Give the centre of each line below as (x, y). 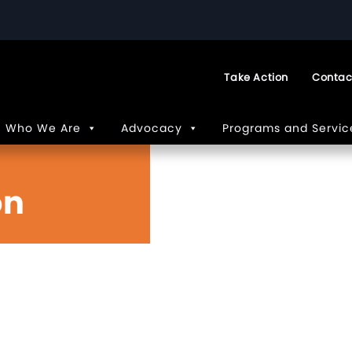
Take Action (256, 77)
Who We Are (43, 128)
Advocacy (152, 128)
